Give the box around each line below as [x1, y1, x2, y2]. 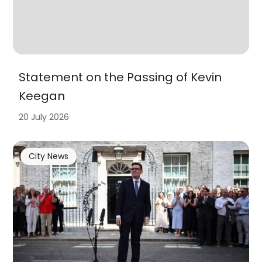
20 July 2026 [19, 111, 70, 123]
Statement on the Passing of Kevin [19, 68, 222, 85]
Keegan [19, 87, 65, 104]
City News [28, 150, 68, 163]
